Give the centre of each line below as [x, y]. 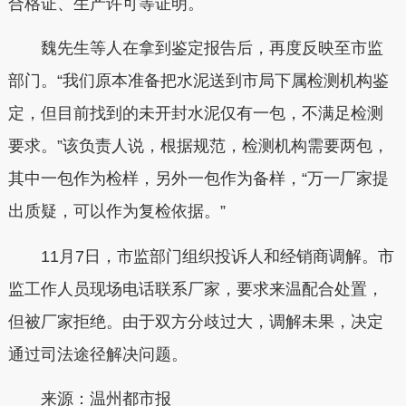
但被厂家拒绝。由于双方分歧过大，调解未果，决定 [195, 321]
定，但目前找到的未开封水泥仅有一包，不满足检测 [195, 114]
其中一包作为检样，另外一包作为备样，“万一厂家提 [198, 179]
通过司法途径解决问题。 [97, 354]
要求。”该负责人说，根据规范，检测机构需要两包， [198, 146]
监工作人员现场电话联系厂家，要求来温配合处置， [195, 289]
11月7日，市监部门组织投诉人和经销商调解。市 [201, 256]
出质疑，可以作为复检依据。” [116, 212]
